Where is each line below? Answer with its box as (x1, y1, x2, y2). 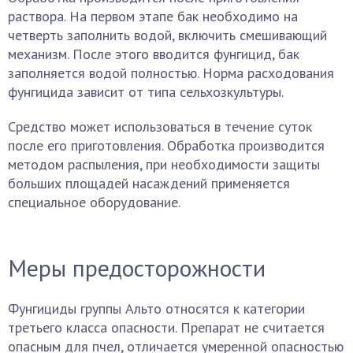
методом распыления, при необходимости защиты (8, 155, 320, 173)
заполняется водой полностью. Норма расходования (8, 64, 334, 82)
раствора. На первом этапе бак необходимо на (8, 7, 298, 25)
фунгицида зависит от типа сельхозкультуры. (8, 83, 284, 101)
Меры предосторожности (8, 252, 266, 283)
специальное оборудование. (8, 193, 180, 211)
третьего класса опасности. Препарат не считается (8, 318, 325, 336)
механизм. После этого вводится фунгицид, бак (8, 45, 299, 63)
